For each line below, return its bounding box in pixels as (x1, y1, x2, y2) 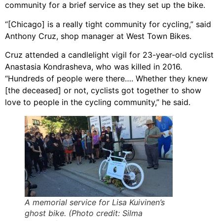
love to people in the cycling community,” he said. (5, 97, 190, 108)
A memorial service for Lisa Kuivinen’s (25, 197, 165, 208)
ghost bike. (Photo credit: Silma (25, 208, 143, 219)
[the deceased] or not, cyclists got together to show (5, 85, 201, 96)
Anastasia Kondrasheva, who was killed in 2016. (5, 62, 182, 72)
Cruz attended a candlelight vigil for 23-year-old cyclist (5, 50, 214, 60)
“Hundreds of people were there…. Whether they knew (5, 74, 208, 84)
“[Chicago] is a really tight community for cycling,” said (5, 19, 211, 29)
